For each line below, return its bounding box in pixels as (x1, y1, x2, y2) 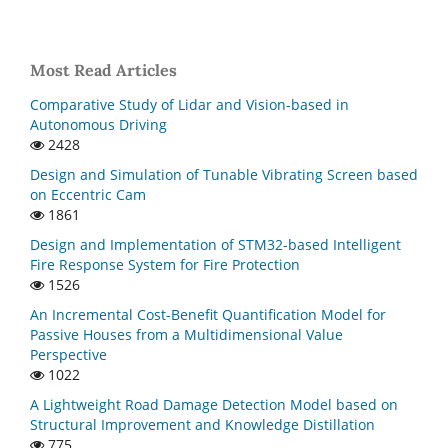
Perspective (30, 344, 107, 364)
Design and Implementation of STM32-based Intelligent (30, 234, 401, 254)
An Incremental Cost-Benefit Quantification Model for (30, 304, 386, 324)
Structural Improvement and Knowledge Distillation (30, 414, 375, 434)
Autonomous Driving (30, 114, 167, 134)
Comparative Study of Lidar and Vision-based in (30, 94, 349, 114)
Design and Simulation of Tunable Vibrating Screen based (30, 164, 418, 184)
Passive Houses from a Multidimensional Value (30, 324, 343, 344)
